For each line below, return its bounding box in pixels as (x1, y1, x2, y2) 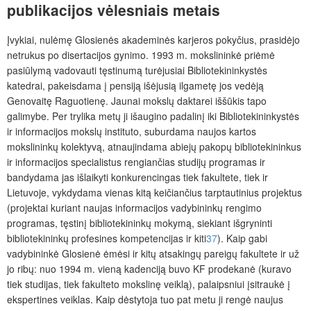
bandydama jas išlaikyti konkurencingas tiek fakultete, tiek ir (7, 170, 268, 185)
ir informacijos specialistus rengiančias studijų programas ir (7, 155, 265, 169)
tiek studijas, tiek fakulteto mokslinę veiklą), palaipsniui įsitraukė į (7, 277, 290, 292)
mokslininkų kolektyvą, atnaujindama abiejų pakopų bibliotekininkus (7, 140, 301, 154)
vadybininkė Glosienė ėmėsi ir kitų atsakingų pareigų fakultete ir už (7, 246, 299, 261)
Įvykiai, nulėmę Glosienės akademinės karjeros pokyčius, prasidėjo (7, 33, 300, 47)
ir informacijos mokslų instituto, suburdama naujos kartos (7, 124, 256, 139)
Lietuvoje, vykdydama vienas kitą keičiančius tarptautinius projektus (7, 185, 302, 200)
